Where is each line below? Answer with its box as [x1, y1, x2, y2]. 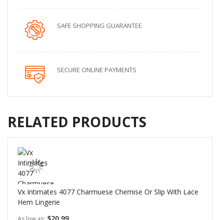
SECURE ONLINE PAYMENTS [57, 65, 137, 74]
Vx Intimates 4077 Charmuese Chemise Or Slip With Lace [18, 187, 198, 196]
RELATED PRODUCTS [7, 112, 146, 131]
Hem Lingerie [18, 197, 60, 207]
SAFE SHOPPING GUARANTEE [57, 21, 142, 30]
